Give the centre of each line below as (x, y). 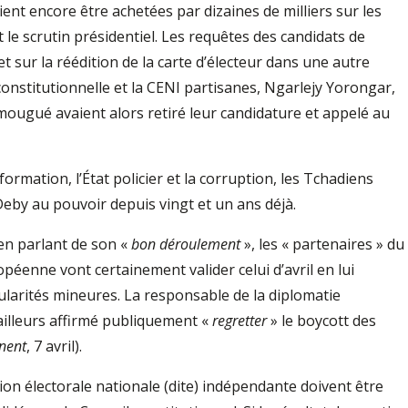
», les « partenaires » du (322, 244)
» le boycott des (321, 321)
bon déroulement (186, 244)
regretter (240, 321)
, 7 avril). (54, 346)
